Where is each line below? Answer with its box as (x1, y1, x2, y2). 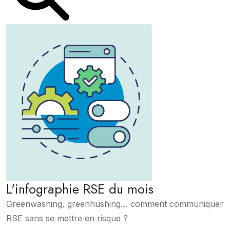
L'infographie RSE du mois (6, 179, 154, 198)
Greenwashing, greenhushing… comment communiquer (6, 198, 223, 209)
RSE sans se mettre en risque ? (6, 213, 128, 223)
